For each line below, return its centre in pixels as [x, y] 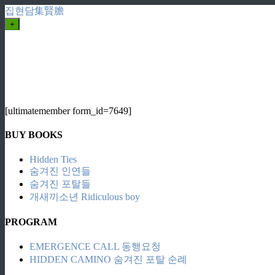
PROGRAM [31, 222]
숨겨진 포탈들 [60, 184]
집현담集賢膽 [34, 11]
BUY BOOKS [34, 135]
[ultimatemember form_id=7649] [68, 111]
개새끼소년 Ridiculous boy [85, 196]
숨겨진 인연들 [60, 171]
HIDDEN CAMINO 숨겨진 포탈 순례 [108, 260]
